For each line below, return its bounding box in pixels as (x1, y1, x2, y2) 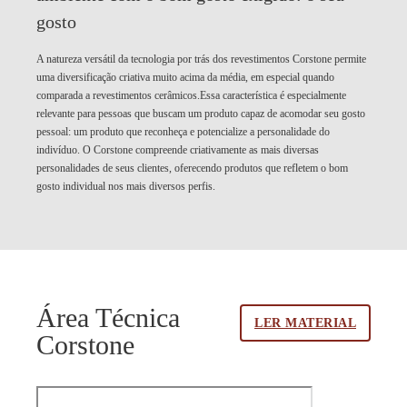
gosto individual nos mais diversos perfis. (36, 179, 215, 193)
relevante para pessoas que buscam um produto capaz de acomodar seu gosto (36, 106, 365, 120)
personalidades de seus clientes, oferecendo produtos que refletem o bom (36, 161, 348, 174)
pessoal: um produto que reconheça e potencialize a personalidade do (36, 124, 330, 138)
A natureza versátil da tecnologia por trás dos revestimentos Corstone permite (36, 52, 366, 65)
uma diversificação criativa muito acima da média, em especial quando (36, 70, 334, 84)
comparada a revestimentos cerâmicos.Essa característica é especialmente (36, 88, 346, 102)
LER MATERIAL (254, 315, 356, 330)
